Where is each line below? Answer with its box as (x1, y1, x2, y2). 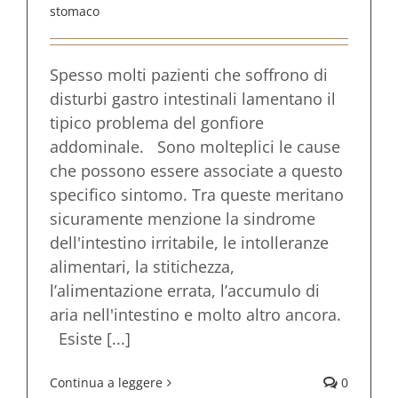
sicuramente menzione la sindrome (50, 208, 315, 229)
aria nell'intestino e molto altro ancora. (50, 304, 341, 325)
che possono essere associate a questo (50, 160, 343, 181)
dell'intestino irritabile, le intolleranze (50, 232, 329, 253)
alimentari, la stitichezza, (50, 256, 235, 277)
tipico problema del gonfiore (50, 112, 264, 133)
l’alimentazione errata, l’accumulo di (50, 280, 320, 301)
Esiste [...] (50, 328, 131, 349)
